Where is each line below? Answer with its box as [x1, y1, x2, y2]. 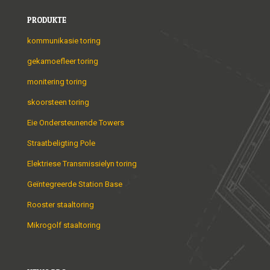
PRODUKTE [27, 15, 66, 25]
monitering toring [27, 77, 87, 87]
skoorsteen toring [27, 98, 89, 107]
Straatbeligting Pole [27, 139, 95, 148]
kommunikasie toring [27, 36, 101, 46]
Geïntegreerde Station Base [27, 180, 122, 189]
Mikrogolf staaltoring [27, 221, 101, 230]
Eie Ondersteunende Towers [27, 118, 124, 128]
